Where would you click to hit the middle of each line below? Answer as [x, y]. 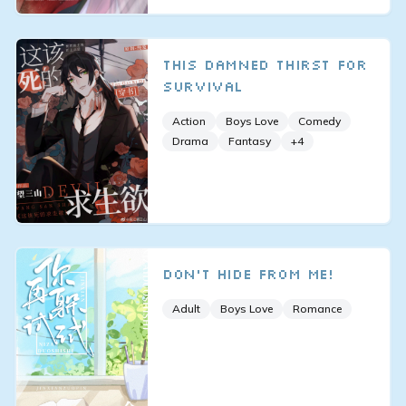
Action [189, 121]
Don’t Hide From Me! [248, 273]
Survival [203, 86]
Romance [318, 308]
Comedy [320, 121]
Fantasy [250, 140]
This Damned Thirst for [265, 64]
